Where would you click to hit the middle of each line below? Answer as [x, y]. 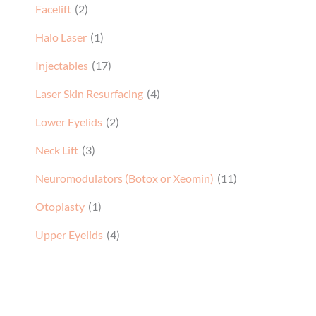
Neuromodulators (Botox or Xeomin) [124, 178]
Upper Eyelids [69, 235]
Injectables [62, 65]
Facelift [53, 9]
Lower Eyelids [69, 122]
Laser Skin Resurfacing [89, 93]
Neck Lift [57, 150]
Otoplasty [60, 206]
